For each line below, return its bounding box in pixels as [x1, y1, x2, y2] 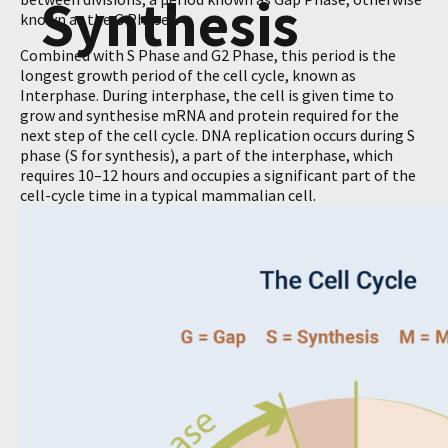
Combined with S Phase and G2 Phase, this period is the [20, 45, 396, 65]
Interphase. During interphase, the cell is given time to [20, 85, 394, 105]
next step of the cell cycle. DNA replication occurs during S [20, 125, 415, 145]
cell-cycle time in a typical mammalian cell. [20, 185, 316, 205]
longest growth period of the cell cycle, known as [20, 65, 356, 85]
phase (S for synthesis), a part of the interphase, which [20, 145, 393, 165]
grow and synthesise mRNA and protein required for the [20, 105, 399, 125]
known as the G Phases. [20, 9, 179, 29]
